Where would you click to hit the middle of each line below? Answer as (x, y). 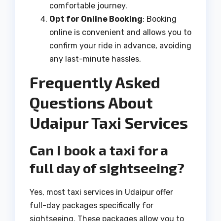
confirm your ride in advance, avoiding (120, 45)
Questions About (91, 102)
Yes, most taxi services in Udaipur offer (101, 192)
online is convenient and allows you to (120, 32)
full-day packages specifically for (92, 206)
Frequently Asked (95, 82)
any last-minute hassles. (95, 59)
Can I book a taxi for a (99, 150)
